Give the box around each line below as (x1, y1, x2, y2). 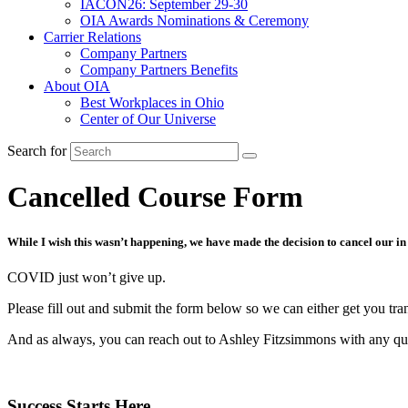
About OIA (44, 78, 110, 94)
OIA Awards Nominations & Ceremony (80, 13, 309, 28)
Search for (7, 143, 66, 158)
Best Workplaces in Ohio (80, 95, 224, 110)
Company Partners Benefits (80, 62, 238, 77)
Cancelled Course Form (7, 180, 303, 214)
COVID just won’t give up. (7, 269, 166, 285)
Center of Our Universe (80, 111, 216, 127)
